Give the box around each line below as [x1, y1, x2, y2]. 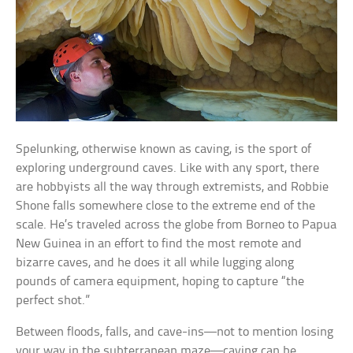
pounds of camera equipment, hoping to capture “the [16, 274, 305, 288]
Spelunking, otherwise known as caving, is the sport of [16, 142, 312, 156]
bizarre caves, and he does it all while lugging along [16, 255, 295, 269]
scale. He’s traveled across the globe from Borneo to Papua [16, 217, 337, 232]
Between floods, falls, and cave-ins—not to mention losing [16, 325, 334, 339]
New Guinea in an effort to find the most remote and [16, 236, 303, 251]
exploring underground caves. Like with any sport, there [16, 161, 320, 175]
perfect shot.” [16, 293, 91, 307]
